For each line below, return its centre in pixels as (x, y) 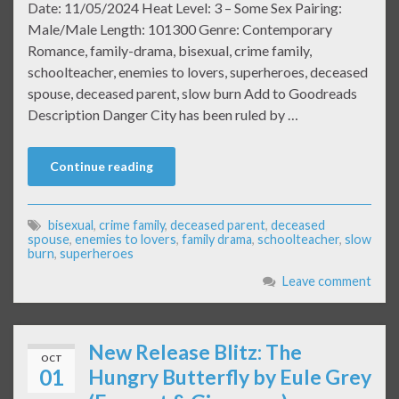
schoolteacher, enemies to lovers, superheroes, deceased (198, 72)
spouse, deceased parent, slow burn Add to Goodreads (192, 94)
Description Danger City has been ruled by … (163, 115)
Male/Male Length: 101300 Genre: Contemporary (180, 29)
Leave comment (327, 281)
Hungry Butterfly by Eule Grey (230, 377)
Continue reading (102, 167)
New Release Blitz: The (195, 352)
